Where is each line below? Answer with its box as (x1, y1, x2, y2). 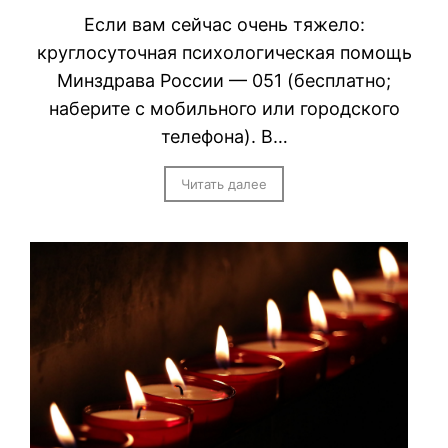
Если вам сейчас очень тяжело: (83, 13, 365, 35)
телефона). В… (160, 125, 288, 147)
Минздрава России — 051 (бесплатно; (57, 69, 391, 91)
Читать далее (181, 175, 267, 192)
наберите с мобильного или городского (48, 97, 400, 119)
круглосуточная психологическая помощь (36, 41, 412, 63)
